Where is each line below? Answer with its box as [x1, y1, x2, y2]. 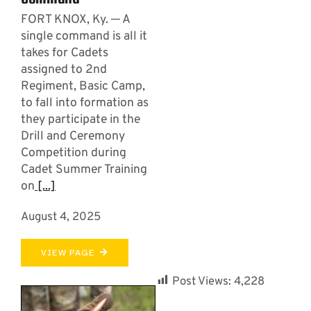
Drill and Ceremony [20, 128, 125, 144]
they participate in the [20, 111, 140, 128]
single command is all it [20, 28, 147, 44]
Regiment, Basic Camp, [20, 78, 145, 94]
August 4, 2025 [20, 209, 101, 224]
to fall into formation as [20, 94, 149, 111]
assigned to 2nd [20, 61, 107, 78]
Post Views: [172, 274, 231, 289]
